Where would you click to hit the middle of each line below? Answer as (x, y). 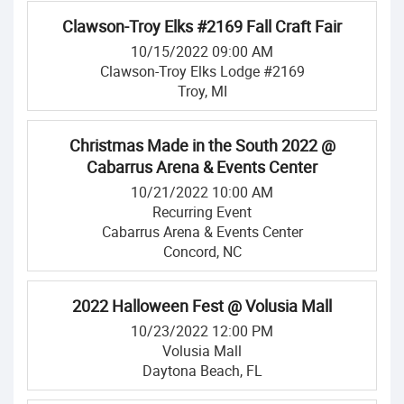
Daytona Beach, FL (202, 371)
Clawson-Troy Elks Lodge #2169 (202, 71)
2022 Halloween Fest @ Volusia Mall (202, 306)
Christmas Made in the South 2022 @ (202, 145)
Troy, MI (202, 91)
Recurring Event (202, 212)
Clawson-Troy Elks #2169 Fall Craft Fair (202, 26)
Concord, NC (202, 252)
